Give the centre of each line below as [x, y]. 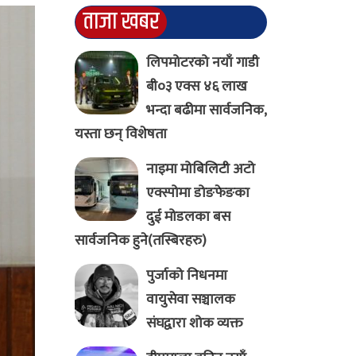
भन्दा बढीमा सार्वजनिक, [206, 111]
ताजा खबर [121, 22]
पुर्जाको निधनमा [186, 276]
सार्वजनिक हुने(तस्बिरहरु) [140, 241]
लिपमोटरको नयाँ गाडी [202, 63]
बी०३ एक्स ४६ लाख [196, 87]
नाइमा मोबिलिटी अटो [200, 170]
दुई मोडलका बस [188, 217]
